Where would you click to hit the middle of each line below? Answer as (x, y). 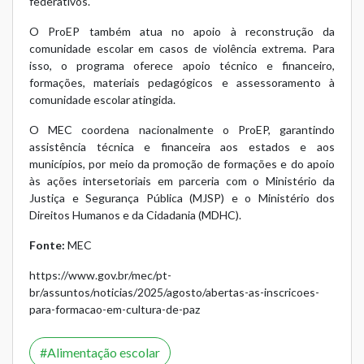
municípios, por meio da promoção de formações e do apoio (182, 164)
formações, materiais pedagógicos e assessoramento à (182, 83)
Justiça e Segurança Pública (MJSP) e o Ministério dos (182, 198)
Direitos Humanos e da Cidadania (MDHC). (135, 215)
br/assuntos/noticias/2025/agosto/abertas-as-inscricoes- (174, 292)
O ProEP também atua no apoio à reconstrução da (182, 32)
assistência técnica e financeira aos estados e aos (182, 147)
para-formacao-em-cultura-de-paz (115, 310)
